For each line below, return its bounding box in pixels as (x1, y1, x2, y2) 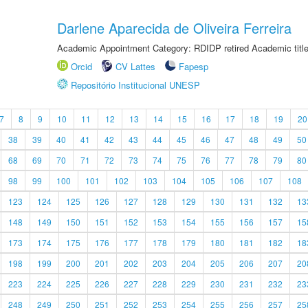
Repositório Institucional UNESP (71, 78, 200, 91)
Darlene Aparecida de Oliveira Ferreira (57, 18, 291, 38)
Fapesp (179, 60, 208, 73)
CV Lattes (115, 60, 155, 73)
